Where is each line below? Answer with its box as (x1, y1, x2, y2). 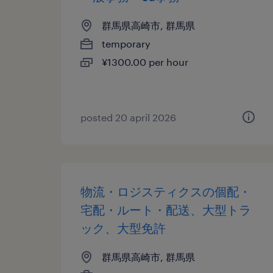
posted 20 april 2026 (80, 112, 176, 123)
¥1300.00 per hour (102, 56, 188, 68)
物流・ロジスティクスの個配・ (80, 184, 251, 199)
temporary (102, 38, 151, 49)
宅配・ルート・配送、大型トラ (80, 202, 251, 217)
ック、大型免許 (80, 221, 166, 235)
